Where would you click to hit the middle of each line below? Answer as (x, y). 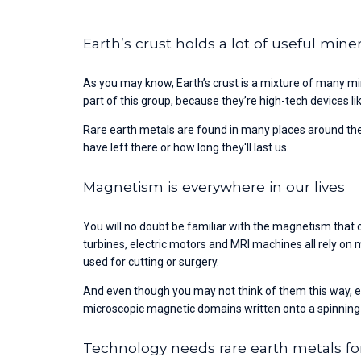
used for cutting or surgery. (151, 261)
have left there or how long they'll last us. (187, 147)
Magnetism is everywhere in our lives (214, 186)
